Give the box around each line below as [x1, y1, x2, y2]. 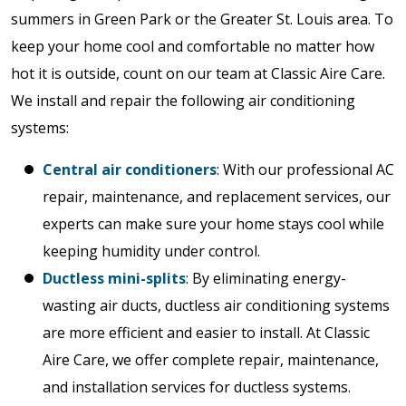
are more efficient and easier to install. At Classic [43, 323, 370, 343]
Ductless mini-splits [43, 268, 186, 288]
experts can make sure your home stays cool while [43, 214, 384, 234]
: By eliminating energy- [186, 268, 346, 288]
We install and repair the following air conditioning [11, 91, 355, 111]
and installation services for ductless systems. [43, 377, 351, 397]
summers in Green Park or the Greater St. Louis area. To [11, 9, 393, 29]
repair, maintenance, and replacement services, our [43, 187, 391, 207]
